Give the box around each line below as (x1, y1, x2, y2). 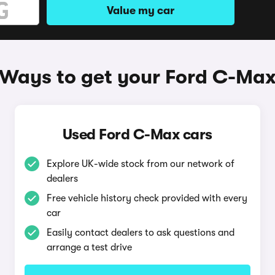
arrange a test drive (46, 242, 132, 253)
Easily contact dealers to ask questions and (46, 227, 234, 238)
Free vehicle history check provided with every (46, 193, 247, 204)
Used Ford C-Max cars (62, 126, 212, 143)
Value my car (107, 4, 174, 17)
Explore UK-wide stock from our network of (46, 158, 234, 169)
